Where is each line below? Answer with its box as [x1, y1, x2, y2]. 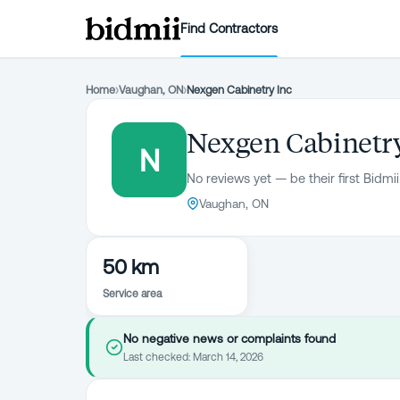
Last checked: [123, 351, 193, 363]
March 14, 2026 [193, 351, 263, 363]
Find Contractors [180, 21, 279, 36]
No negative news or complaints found [123, 331, 336, 346]
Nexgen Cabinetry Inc [187, 83, 292, 96]
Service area [103, 287, 162, 300]
